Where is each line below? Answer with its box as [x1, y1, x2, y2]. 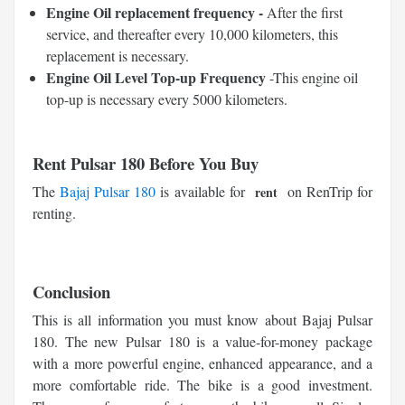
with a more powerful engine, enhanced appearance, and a [33, 353, 372, 372]
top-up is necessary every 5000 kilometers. [46, 89, 287, 108]
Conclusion [33, 278, 110, 304]
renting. [33, 202, 80, 222]
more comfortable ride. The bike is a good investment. [33, 374, 372, 394]
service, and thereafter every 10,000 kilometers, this [46, 24, 338, 43]
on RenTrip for [282, 181, 373, 201]
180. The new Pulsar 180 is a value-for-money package [33, 331, 372, 351]
